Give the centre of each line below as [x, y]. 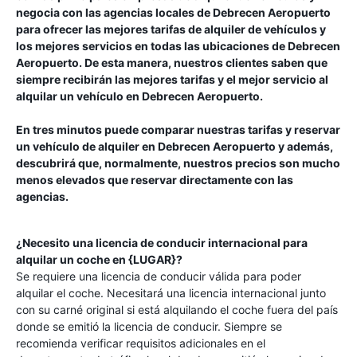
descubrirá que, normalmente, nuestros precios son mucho [178, 163]
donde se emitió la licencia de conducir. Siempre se [149, 326]
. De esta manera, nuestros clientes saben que [203, 63]
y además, [304, 146]
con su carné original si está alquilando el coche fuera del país [177, 310]
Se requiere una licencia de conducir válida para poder [159, 276]
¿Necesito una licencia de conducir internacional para [162, 243]
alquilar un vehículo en [79, 96]
